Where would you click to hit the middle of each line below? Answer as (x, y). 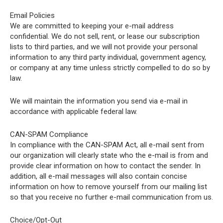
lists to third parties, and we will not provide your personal (104, 47)
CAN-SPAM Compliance (49, 134)
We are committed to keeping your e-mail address (92, 26)
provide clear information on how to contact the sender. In (105, 166)
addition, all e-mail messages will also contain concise (99, 176)
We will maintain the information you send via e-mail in (99, 101)
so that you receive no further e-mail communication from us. (111, 197)
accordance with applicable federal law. (74, 111)
